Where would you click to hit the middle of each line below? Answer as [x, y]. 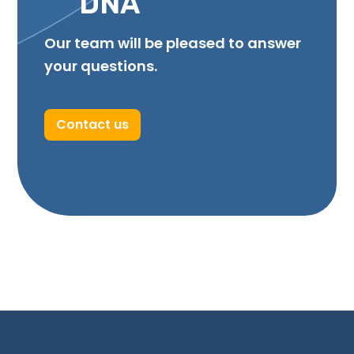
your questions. [101, 66]
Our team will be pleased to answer [173, 43]
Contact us [92, 125]
